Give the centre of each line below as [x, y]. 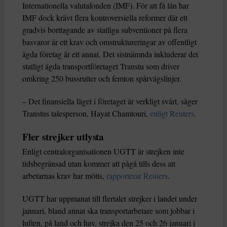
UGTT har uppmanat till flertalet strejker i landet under [110, 199]
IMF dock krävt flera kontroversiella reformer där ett [105, 18]
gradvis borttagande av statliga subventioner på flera [105, 30]
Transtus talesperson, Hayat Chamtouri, [85, 113]
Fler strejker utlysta [63, 137]
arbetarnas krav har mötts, [63, 176]
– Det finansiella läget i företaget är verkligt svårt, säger [110, 101]
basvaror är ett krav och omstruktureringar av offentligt [109, 42]
